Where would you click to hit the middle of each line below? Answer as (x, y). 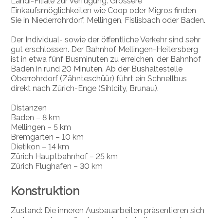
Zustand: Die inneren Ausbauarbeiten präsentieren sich (108, 211)
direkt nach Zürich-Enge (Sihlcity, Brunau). (85, 89)
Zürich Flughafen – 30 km (57, 166)
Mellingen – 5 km (41, 127)
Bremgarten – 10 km (47, 137)
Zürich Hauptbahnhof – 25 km (64, 157)
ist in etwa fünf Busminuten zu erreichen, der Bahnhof (106, 59)
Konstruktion (45, 191)
